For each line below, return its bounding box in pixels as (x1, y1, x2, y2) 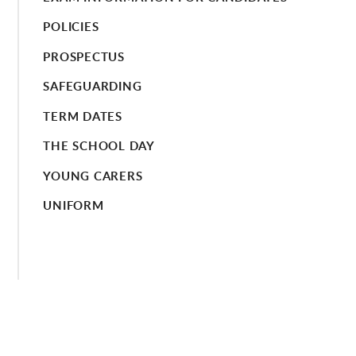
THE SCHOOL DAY (43, 137, 155, 155)
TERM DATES (43, 107, 122, 125)
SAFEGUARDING (43, 78, 142, 95)
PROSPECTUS (43, 48, 125, 65)
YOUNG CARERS (43, 167, 143, 184)
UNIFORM (43, 197, 104, 215)
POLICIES (43, 18, 99, 36)
